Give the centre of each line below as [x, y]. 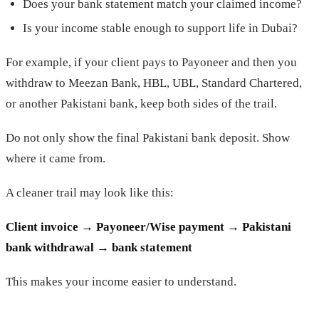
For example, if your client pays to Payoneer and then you [151, 62]
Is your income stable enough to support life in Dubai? [160, 28]
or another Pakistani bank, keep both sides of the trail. [141, 103]
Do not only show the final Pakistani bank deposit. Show [148, 137]
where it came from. [56, 158]
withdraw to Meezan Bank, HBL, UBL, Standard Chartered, [154, 83]
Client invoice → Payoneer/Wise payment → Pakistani [148, 227]
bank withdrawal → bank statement [99, 248]
